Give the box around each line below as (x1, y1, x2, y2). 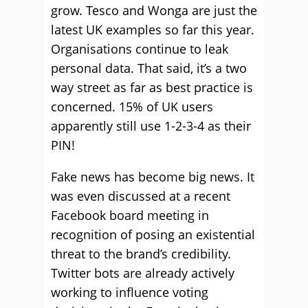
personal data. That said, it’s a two (51, 60, 247, 76)
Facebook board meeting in (51, 207, 209, 223)
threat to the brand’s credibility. (51, 245, 231, 262)
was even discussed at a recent (51, 188, 230, 204)
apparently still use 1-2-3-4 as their (51, 118, 251, 134)
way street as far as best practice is (51, 79, 253, 96)
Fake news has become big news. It (51, 168, 254, 185)
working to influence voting (51, 284, 208, 300)
